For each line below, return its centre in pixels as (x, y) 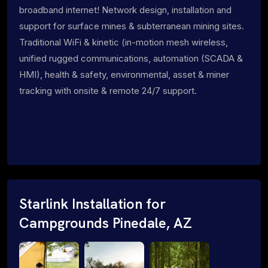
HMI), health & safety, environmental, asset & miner (124, 74)
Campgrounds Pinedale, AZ (106, 223)
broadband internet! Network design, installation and (125, 10)
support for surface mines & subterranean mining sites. (132, 26)
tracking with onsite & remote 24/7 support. (108, 90)
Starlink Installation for (92, 204)
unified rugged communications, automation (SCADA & (131, 58)
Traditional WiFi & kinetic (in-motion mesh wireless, (124, 42)
